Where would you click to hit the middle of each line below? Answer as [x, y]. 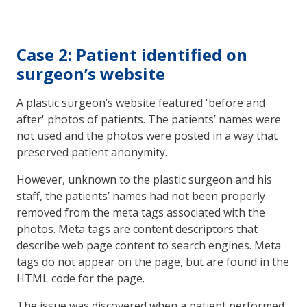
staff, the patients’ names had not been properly [141, 196]
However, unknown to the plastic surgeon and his [144, 179]
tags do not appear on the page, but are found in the [153, 261]
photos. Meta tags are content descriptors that [137, 229]
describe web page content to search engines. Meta [149, 245]
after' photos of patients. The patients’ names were [149, 119]
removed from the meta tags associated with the [141, 212]
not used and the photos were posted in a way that [147, 135]
